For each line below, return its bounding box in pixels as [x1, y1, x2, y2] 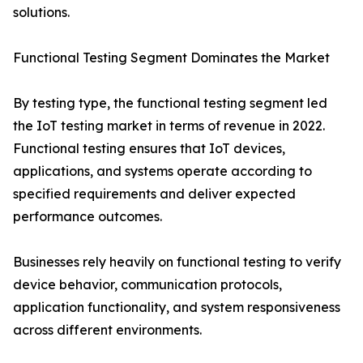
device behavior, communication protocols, [13, 276, 282, 293]
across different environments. [13, 322, 202, 339]
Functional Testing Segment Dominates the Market [13, 49, 330, 66]
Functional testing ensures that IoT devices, [13, 140, 285, 157]
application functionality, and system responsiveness [13, 299, 340, 316]
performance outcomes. [13, 208, 162, 225]
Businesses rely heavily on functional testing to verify [13, 254, 341, 271]
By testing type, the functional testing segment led [13, 95, 327, 112]
